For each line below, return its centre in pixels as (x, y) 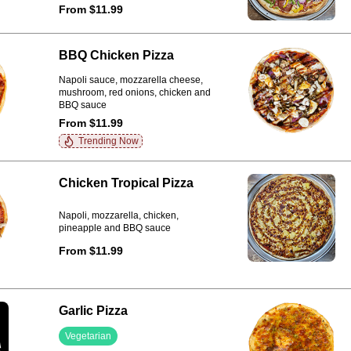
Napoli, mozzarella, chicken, (118, 216)
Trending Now (108, 141)
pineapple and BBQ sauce (114, 228)
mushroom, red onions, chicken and (134, 92)
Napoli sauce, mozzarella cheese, (130, 80)
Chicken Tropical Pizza (126, 183)
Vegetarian (88, 336)
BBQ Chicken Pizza (116, 55)
